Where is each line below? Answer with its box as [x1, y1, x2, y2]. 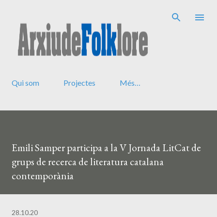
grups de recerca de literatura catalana [12, 155, 164, 169]
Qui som [12, 78, 39, 87]
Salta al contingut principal [76, 9, 141, 15]
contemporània [12, 169, 74, 183]
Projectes [63, 78, 95, 87]
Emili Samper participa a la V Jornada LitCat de [12, 141, 201, 155]
